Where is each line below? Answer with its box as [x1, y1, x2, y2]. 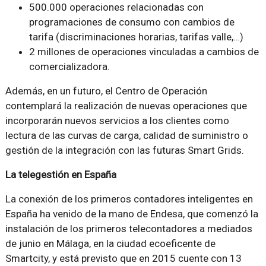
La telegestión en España [5, 169, 116, 180]
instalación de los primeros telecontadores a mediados [5, 223, 252, 235]
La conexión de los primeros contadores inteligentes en [5, 193, 253, 205]
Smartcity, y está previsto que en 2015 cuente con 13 [5, 252, 242, 264]
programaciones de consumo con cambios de [28, 16, 235, 28]
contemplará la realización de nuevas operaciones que [5, 100, 247, 112]
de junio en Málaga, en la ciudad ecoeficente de [5, 237, 216, 249]
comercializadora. [28, 61, 110, 72]
